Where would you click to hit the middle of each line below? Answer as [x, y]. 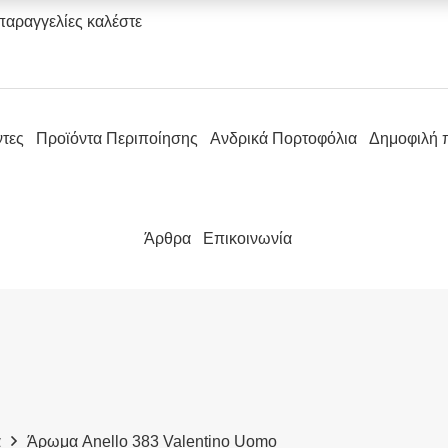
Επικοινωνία [247, 238]
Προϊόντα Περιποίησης [116, 138]
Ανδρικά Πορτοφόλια [283, 138]
